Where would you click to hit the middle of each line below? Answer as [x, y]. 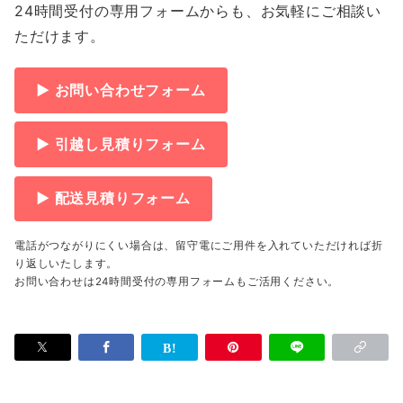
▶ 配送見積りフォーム [113, 198]
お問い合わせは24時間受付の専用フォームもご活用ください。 [177, 281]
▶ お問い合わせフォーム [121, 90]
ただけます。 [60, 36]
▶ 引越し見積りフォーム [121, 144]
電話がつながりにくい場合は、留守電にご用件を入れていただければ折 [199, 245]
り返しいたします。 [67, 263]
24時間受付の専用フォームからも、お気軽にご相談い [198, 11]
